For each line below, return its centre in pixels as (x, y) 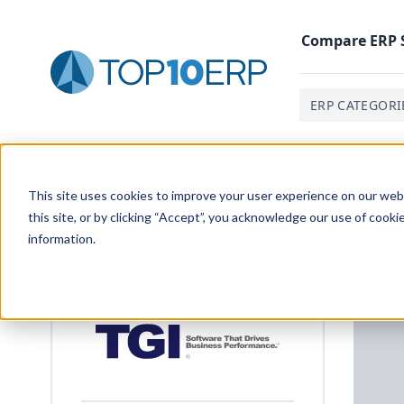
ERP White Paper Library (182, 172)
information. (61, 238)
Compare (335, 40)
